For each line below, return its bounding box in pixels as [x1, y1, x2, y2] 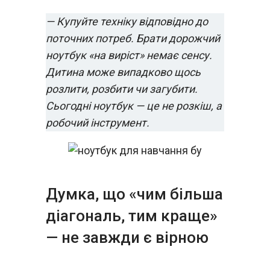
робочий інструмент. [46, 116, 149, 129]
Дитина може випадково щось [46, 66, 201, 78]
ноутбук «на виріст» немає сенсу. [46, 49, 212, 61]
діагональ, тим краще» [46, 207, 218, 225]
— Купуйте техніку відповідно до [46, 15, 208, 28]
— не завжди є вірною [46, 228, 209, 246]
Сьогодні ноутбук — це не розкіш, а [46, 99, 222, 112]
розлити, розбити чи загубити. [46, 83, 198, 95]
